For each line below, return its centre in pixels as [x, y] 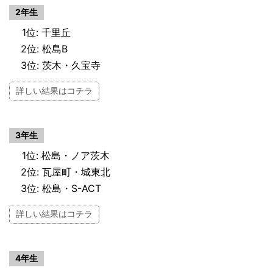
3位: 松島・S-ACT [61, 188]
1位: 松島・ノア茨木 [66, 155]
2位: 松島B [44, 48]
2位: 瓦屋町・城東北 [66, 172]
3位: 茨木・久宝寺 [61, 65]
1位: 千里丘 [46, 32]
